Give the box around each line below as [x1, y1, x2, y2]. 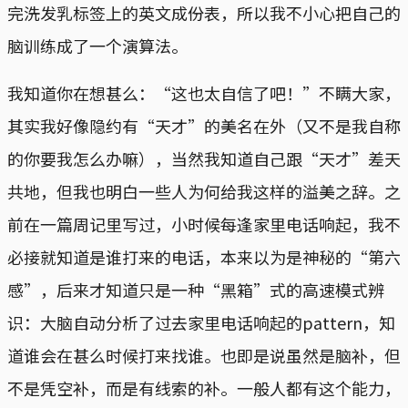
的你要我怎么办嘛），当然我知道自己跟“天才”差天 [7, 146, 401, 170]
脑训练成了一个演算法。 [7, 33, 188, 57]
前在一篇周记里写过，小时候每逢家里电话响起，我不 [7, 211, 401, 236]
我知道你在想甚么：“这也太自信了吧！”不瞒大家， [7, 80, 401, 105]
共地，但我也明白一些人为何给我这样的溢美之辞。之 [7, 178, 401, 203]
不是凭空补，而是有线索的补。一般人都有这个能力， [7, 375, 401, 400]
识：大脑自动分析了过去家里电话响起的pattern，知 [7, 310, 395, 334]
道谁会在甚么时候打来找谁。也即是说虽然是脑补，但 [7, 342, 401, 367]
